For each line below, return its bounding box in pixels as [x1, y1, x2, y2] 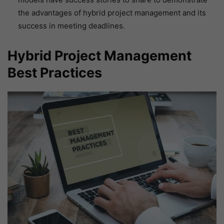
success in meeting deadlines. [18, 21, 125, 31]
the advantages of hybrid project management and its [18, 8, 206, 18]
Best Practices [7, 64, 102, 81]
